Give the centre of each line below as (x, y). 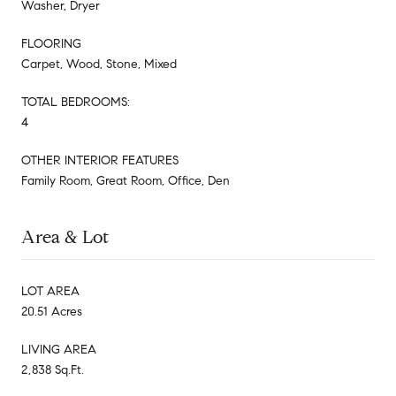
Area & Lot (65, 237)
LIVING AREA (59, 349)
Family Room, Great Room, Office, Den (126, 180)
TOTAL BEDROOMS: (76, 102)
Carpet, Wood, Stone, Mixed (99, 64)
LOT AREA (50, 291)
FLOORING (51, 43)
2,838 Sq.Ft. (53, 369)
